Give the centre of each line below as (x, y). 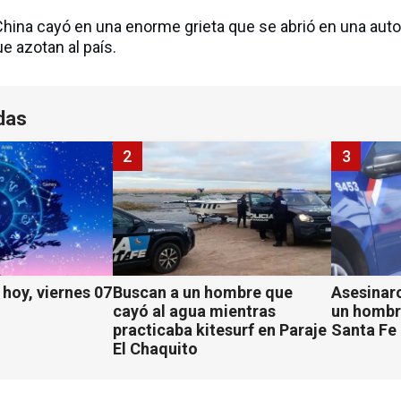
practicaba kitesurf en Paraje (219, 330)
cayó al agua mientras (194, 311)
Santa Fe (364, 330)
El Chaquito (155, 349)
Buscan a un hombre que (202, 293)
